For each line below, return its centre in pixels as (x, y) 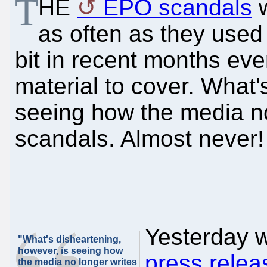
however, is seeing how (70, 250)
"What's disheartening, (69, 239)
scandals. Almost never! (139, 138)
